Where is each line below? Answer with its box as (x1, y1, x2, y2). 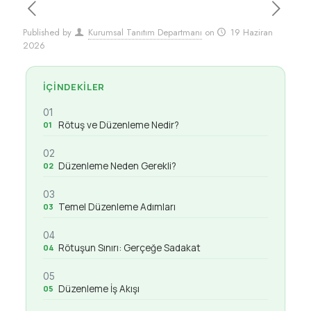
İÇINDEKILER (42, 81, 105, 93)
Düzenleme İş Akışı (58, 283, 140, 295)
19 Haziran (230, 26, 274, 39)
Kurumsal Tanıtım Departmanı (87, 26, 202, 39)
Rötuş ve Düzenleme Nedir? (58, 119, 179, 131)
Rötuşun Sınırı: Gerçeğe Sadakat (58, 242, 201, 254)
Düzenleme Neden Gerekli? (58, 160, 176, 172)
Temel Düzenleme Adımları (58, 201, 176, 213)
